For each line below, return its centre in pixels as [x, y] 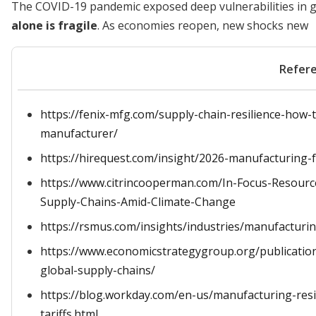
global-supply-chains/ [98, 270]
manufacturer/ [79, 133]
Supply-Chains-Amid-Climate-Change [138, 202]
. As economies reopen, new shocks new [203, 25]
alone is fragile [54, 25]
